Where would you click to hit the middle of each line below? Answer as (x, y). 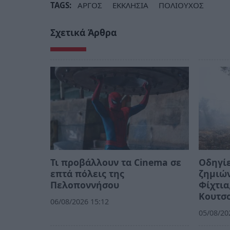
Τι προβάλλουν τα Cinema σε (116, 162)
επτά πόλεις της (87, 173)
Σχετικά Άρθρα (83, 32)
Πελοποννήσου (85, 185)
